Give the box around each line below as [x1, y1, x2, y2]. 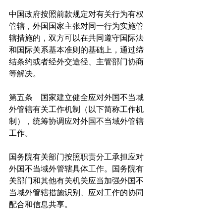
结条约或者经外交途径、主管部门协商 [9, 57, 144, 67]
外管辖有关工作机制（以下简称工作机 [9, 105, 144, 114]
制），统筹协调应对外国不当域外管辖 [9, 116, 144, 126]
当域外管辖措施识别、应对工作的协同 [9, 188, 144, 198]
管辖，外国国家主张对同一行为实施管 [9, 21, 144, 31]
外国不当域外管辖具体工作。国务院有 [9, 164, 144, 174]
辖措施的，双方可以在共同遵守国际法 [9, 33, 144, 43]
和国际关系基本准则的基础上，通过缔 [9, 45, 144, 55]
